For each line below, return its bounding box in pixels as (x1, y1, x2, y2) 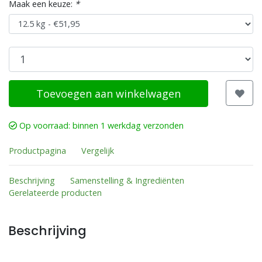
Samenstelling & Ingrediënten (70, 174, 184, 186)
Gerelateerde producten (9, 187, 102, 198)
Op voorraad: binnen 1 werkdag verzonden (17, 120, 184, 132)
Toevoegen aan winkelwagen (36, 86, 181, 101)
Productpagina (9, 145, 66, 157)
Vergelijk (81, 145, 114, 157)
